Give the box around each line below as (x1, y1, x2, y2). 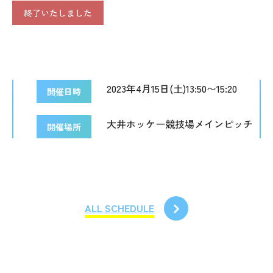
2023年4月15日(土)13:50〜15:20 (107, 81, 238, 96)
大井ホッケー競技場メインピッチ (107, 116, 253, 131)
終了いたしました (24, 7, 92, 19)
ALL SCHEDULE (85, 200, 154, 215)
